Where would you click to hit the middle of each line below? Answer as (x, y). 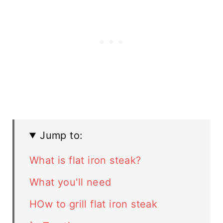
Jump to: (61, 135)
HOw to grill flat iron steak (93, 204)
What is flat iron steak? (85, 160)
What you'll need (70, 182)
